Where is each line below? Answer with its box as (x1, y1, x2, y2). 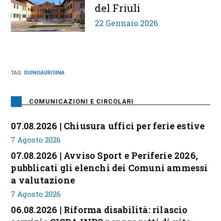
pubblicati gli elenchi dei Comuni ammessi (11, 162, 208, 174)
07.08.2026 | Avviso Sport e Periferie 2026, (11, 149, 198, 162)
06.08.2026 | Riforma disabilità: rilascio (11, 204, 188, 216)
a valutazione (11, 174, 75, 186)
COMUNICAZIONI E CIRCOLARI (29, 98, 134, 106)
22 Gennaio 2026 (95, 18, 158, 29)
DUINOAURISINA (24, 70, 65, 76)
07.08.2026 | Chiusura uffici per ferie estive (11, 120, 205, 132)
